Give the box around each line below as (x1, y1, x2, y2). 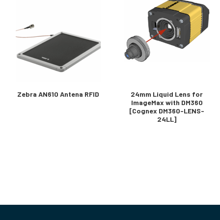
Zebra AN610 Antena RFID (17, 90, 100, 98)
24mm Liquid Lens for (131, 90, 203, 98)
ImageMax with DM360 (131, 98, 203, 107)
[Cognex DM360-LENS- (129, 107, 205, 115)
